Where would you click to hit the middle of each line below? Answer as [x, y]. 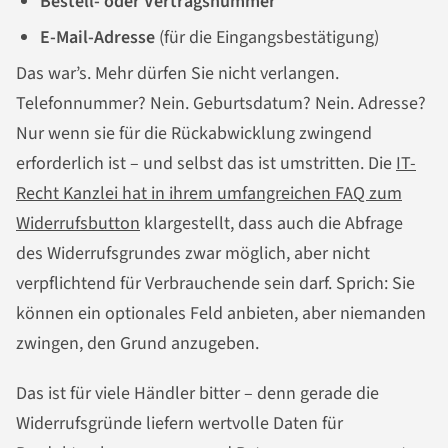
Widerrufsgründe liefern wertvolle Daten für [179, 424]
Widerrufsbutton [78, 224]
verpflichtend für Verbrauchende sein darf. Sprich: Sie [215, 284]
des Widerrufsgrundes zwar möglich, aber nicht [193, 254]
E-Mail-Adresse [97, 38]
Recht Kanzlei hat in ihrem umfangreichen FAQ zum [209, 194]
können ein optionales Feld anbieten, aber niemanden [221, 314]
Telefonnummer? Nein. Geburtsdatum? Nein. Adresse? [221, 104]
